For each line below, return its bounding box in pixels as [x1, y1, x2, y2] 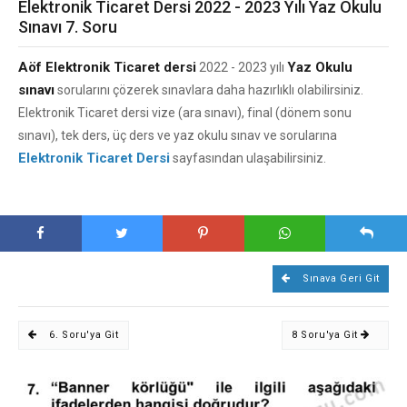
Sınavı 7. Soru [18, 17, 117, 36]
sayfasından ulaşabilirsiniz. [170, 151, 326, 165]
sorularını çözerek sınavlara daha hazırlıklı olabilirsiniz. [55, 83, 363, 97]
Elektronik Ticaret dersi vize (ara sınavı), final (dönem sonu [18, 105, 352, 120]
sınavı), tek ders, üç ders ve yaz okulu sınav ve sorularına [18, 128, 337, 143]
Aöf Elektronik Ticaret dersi [18, 59, 196, 75]
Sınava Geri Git [299, 273, 380, 284]
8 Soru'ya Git [291, 329, 362, 341]
